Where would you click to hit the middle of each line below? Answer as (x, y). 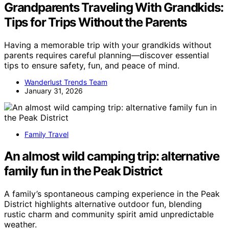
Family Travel (47, 134)
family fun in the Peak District (83, 171)
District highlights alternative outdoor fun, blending (103, 204)
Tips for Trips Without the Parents (96, 22)
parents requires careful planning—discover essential (107, 55)
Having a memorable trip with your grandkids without (108, 45)
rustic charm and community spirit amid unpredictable (109, 214)
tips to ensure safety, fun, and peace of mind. (92, 65)
